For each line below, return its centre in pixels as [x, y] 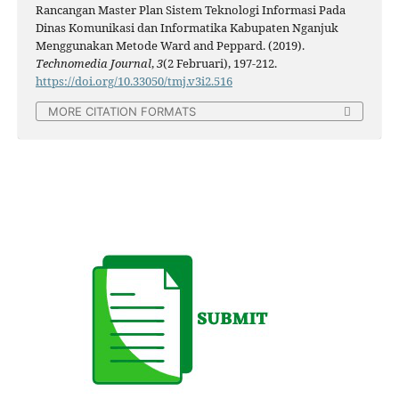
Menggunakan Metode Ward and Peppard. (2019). [170, 45]
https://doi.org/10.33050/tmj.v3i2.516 [134, 81]
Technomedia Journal [93, 63]
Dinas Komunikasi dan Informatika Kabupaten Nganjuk [187, 27]
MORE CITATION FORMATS [122, 111]
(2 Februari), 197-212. [220, 63]
